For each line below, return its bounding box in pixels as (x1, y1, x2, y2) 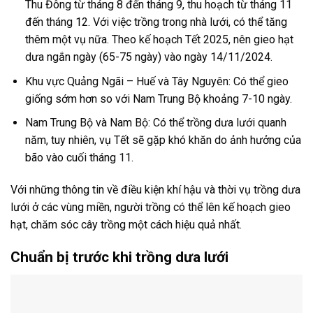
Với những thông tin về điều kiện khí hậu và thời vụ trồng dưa (10, 183, 300, 197)
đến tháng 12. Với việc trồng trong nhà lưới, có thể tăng (24, 15, 287, 29)
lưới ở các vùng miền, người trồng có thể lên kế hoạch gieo (10, 201, 291, 214)
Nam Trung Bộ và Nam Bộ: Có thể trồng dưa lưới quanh (24, 116, 286, 130)
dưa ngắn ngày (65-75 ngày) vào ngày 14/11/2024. (24, 50, 272, 64)
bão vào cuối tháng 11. (24, 151, 133, 165)
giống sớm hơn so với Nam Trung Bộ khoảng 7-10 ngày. (24, 92, 292, 105)
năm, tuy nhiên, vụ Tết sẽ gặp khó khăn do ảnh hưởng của (24, 133, 301, 147)
